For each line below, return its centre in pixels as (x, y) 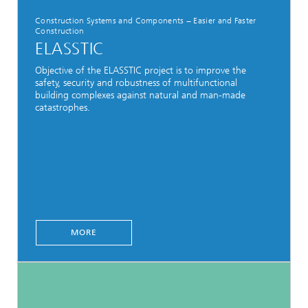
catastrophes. (63, 107)
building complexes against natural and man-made (140, 95)
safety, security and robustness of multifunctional (136, 82)
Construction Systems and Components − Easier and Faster (146, 21)
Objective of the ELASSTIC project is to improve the (141, 70)
